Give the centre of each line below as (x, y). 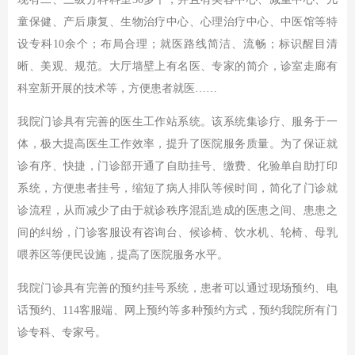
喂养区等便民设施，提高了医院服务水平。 (123, 255)
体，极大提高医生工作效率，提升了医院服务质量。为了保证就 (177, 144)
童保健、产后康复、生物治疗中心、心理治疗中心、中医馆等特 (177, 22)
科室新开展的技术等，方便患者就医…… (118, 89)
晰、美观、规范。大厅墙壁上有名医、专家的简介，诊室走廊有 (177, 67)
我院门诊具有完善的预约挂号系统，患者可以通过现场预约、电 (177, 288)
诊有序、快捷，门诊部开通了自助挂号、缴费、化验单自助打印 (177, 166)
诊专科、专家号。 (62, 333)
